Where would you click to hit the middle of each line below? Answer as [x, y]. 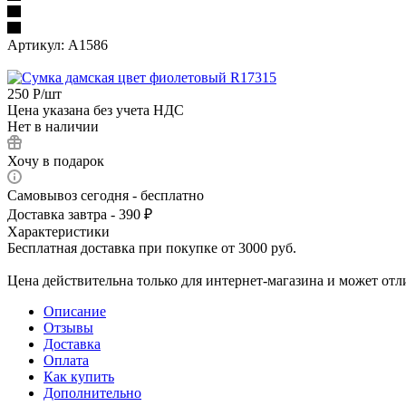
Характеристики [58, 231]
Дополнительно [92, 392]
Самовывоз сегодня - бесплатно [106, 195]
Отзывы [68, 327]
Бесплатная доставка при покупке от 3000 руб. [152, 247]
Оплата [66, 360]
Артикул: [36, 44]
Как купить [79, 376]
